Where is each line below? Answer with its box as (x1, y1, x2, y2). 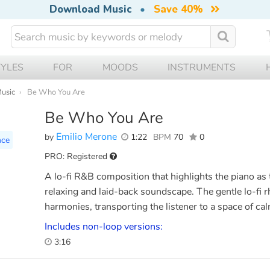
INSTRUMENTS (168, 60, 236, 74)
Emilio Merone (56, 130, 117, 143)
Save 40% (153, 2, 203, 16)
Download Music (49, 2, 131, 16)
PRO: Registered (45, 150, 110, 162)
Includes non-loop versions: (45, 219, 163, 233)
